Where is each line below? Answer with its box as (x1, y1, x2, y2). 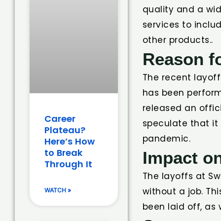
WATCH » (44, 186, 71, 194)
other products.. (142, 34, 213, 46)
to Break (44, 146, 82, 159)
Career (44, 112, 75, 125)
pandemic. (142, 132, 191, 145)
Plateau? (44, 123, 85, 136)
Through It (44, 157, 92, 170)
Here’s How (44, 135, 95, 147)
